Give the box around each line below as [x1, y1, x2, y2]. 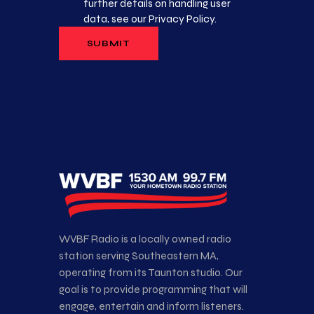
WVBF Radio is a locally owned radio [59, 232, 231, 246]
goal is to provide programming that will [59, 282, 247, 296]
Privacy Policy [149, 12, 215, 26]
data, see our [83, 12, 149, 26]
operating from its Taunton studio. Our [59, 266, 243, 280]
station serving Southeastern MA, [59, 249, 219, 263]
